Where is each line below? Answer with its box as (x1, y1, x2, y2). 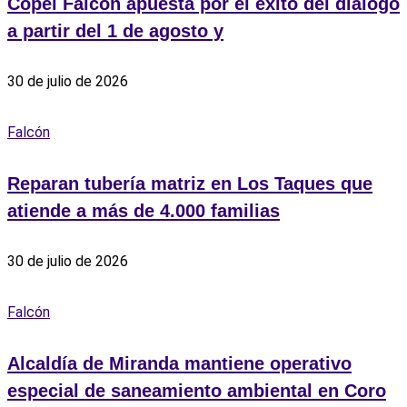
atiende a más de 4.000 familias (7, 200, 280, 221)
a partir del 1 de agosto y (7, 21, 223, 42)
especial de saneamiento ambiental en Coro (7, 380, 386, 401)
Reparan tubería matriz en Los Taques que (7, 173, 372, 194)
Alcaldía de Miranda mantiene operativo (7, 352, 352, 373)
